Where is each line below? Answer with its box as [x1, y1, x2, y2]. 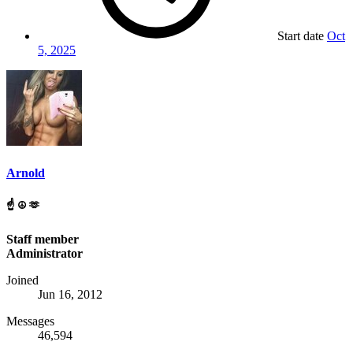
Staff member [6, 232, 79, 246]
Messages [6, 314, 54, 328]
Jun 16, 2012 [38, 287, 102, 301]
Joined [6, 273, 39, 287]
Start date [277, 29, 324, 43]
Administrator [6, 246, 83, 260]
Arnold [6, 165, 45, 180]
